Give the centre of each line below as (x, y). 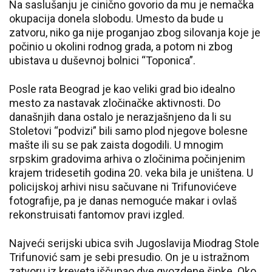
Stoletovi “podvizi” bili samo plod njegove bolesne (128, 131)
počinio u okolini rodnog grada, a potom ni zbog (121, 46)
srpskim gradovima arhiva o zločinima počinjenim (127, 159)
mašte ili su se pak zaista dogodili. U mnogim (116, 145)
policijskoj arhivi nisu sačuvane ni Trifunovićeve (123, 187)
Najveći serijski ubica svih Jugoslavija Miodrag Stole (134, 243)
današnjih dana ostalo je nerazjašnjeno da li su (120, 117)
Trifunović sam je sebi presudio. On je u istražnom (129, 257)
